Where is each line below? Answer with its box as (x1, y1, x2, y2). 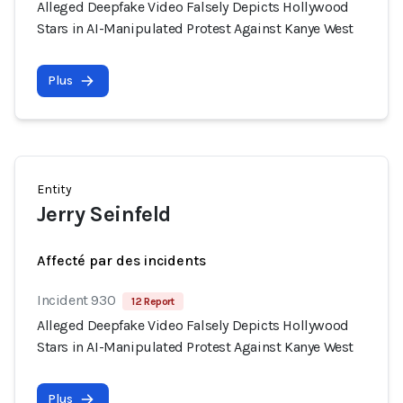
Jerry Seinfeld (37, 201, 171, 227)
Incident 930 (37, 291, 116, 309)
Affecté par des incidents (37, 252, 206, 269)
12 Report (131, 295, 175, 308)
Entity (37, 182, 72, 197)
